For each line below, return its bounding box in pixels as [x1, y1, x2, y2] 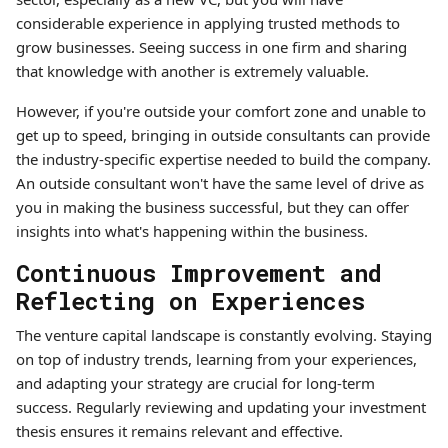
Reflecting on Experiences [16, 285, 365, 316]
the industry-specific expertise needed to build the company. [16, 149, 431, 169]
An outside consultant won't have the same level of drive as [16, 173, 424, 193]
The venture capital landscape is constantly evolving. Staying [16, 325, 432, 345]
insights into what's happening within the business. [16, 221, 368, 241]
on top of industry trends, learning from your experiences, [16, 349, 417, 369]
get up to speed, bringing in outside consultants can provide [16, 125, 430, 145]
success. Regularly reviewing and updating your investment [16, 397, 426, 417]
